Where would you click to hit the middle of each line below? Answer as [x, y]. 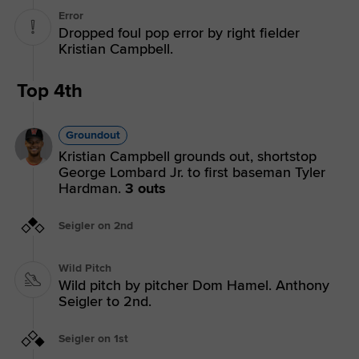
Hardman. [92, 188]
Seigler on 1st [93, 339]
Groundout [93, 135]
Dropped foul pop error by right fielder [179, 32]
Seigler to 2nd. [105, 302]
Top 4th [50, 91]
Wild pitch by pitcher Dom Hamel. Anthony [194, 286]
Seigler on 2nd [96, 225]
